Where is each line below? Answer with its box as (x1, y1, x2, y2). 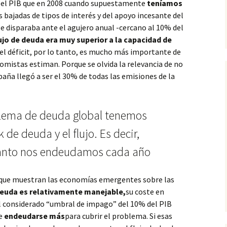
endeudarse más (3, 211, 65, 221)
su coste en (126, 186, 164, 197)
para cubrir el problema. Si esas (65, 211, 172, 221)
